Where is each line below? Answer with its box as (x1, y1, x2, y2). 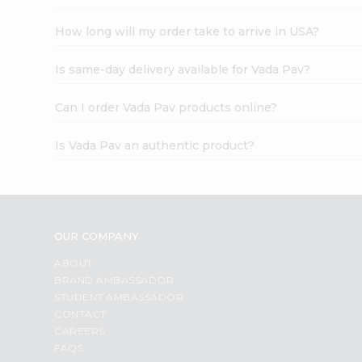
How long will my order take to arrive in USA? (55, 23, 320, 39)
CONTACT (54, 307, 107, 320)
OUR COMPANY (54, 229, 140, 242)
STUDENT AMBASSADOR (54, 290, 184, 303)
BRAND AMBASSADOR (54, 273, 175, 286)
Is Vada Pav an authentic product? (55, 137, 255, 153)
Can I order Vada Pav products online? (55, 99, 278, 115)
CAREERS (54, 324, 105, 337)
